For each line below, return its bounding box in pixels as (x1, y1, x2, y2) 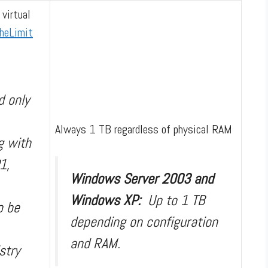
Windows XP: (70, 190, 148, 209)
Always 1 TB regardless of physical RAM (55, 121, 232, 137)
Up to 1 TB (148, 190, 205, 209)
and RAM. (70, 233, 120, 252)
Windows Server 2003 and (70, 169, 214, 188)
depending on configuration (70, 212, 218, 231)
